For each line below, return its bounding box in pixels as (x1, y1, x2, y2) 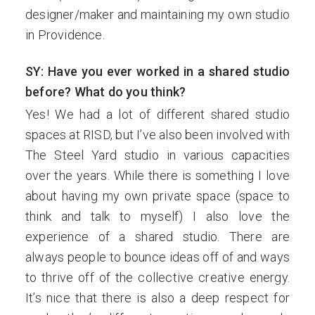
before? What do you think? (25, 84, 186, 99)
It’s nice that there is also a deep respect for (25, 290, 290, 305)
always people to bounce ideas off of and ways (25, 250, 290, 264)
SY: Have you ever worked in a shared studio (25, 64, 290, 79)
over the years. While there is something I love (25, 168, 290, 183)
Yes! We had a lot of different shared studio (25, 107, 290, 122)
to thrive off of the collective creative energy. (25, 270, 290, 285)
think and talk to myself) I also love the (25, 209, 290, 224)
